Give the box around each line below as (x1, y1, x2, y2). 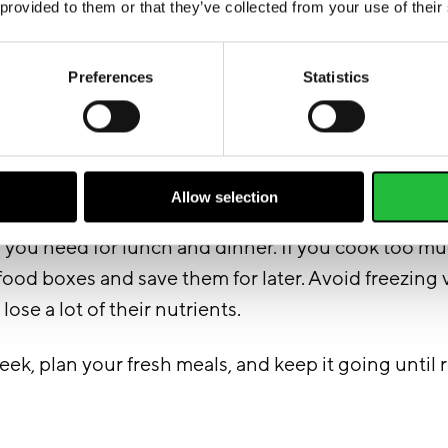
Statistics (303, 68, 369, 86)
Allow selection (170, 188, 278, 206)
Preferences (68, 68, 154, 86)
